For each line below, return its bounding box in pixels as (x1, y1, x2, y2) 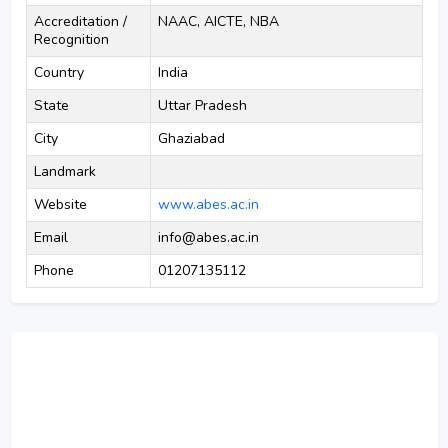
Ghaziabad (157, 129, 225, 148)
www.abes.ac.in (157, 195, 259, 214)
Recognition (33, 30, 109, 49)
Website (33, 195, 87, 214)
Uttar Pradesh (157, 96, 247, 115)
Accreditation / (33, 12, 127, 31)
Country (33, 63, 84, 82)
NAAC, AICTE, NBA (157, 12, 279, 31)
